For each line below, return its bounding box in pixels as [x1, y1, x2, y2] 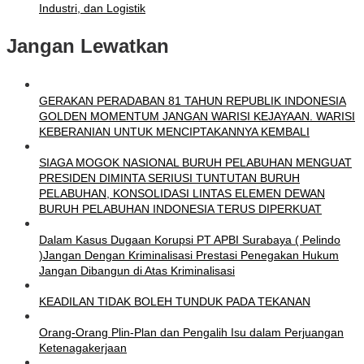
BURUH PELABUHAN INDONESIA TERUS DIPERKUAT [39, 202, 322, 216]
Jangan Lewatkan [6, 35, 169, 58]
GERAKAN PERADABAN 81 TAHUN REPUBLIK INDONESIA [39, 94, 346, 108]
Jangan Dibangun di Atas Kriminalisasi [39, 264, 235, 278]
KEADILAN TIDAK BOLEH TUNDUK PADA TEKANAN [39, 295, 310, 309]
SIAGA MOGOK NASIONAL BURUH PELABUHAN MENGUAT [39, 156, 352, 170]
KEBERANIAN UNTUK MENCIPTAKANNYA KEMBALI [39, 125, 310, 139]
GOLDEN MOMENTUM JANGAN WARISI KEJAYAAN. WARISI [39, 110, 355, 123]
